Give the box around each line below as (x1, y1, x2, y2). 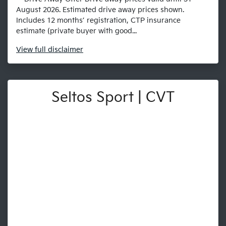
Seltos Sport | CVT (51, 89, 175, 106)
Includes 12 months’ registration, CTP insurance (16, 16, 181, 25)
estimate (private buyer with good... (16, 27, 137, 36)
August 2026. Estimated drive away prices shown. (16, 6, 184, 15)
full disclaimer (35, 45, 83, 54)
